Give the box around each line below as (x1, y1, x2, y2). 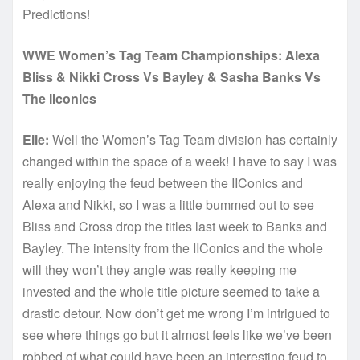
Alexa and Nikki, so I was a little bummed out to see (22, 194, 314, 214)
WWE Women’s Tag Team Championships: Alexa (22, 45, 320, 64)
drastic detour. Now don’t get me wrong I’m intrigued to (22, 303, 330, 322)
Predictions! (22, 4, 90, 23)
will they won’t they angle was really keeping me (22, 260, 297, 279)
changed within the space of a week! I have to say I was (22, 151, 337, 170)
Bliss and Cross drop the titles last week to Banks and (22, 216, 327, 235)
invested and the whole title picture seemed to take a (22, 281, 320, 301)
